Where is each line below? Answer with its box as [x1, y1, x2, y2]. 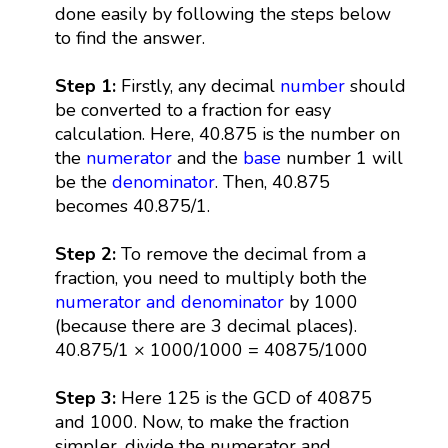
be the [54, 169, 112, 194]
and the [171, 145, 243, 170]
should [344, 73, 406, 98]
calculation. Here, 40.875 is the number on [54, 121, 400, 146]
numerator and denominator [54, 289, 284, 314]
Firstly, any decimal [115, 73, 280, 98]
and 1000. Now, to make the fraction [54, 409, 349, 434]
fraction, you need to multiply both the [54, 265, 367, 290]
